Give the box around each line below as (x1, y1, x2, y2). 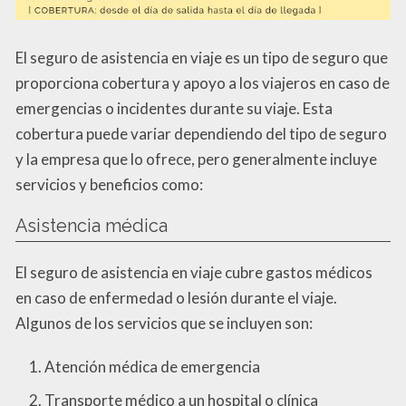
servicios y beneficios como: (15, 175, 203, 195)
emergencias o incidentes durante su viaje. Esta (15, 99, 333, 119)
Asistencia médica (15, 215, 168, 237)
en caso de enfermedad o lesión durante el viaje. (15, 288, 337, 308)
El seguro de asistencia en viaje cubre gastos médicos (15, 263, 372, 283)
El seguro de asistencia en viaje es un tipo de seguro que (15, 48, 388, 68)
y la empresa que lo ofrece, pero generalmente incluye (15, 150, 377, 169)
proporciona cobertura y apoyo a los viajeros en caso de (15, 73, 390, 93)
